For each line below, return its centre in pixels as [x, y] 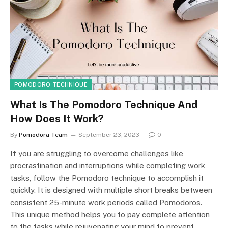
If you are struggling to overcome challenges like [97, 154]
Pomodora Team [43, 135]
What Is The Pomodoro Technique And [104, 105]
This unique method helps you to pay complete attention [110, 215]
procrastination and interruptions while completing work [108, 166]
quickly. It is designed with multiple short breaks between [111, 190]
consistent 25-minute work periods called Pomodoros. [106, 203]
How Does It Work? [57, 119]
